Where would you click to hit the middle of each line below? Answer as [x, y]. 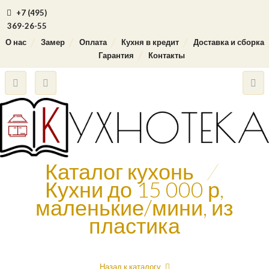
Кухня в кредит [150, 42]
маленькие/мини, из [134, 207]
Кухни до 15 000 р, [134, 189]
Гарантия [116, 55]
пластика [134, 225]
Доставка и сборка [228, 42]
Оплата [93, 42]
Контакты [167, 55]
